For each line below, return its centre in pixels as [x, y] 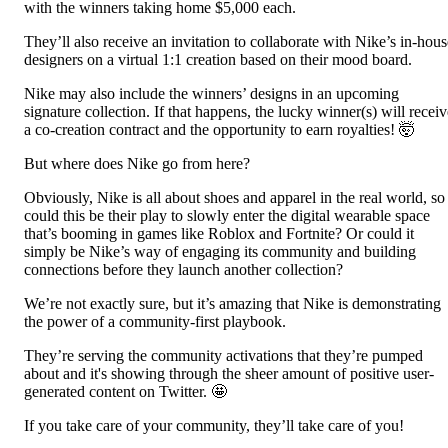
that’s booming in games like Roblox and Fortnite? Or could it [219, 233]
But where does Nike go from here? [137, 163]
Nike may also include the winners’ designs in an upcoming [211, 93]
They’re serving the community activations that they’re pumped [223, 355]
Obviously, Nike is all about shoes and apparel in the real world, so [234, 197]
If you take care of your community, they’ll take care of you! [214, 425]
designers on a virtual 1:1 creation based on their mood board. [218, 59]
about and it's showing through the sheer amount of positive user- [229, 373]
